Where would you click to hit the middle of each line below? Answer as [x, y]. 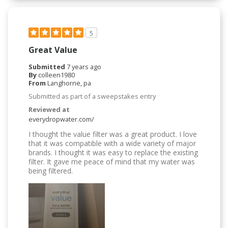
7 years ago [84, 67]
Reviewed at [49, 110]
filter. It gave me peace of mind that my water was [112, 162]
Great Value [53, 50]
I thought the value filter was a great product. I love [113, 134]
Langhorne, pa [69, 83]
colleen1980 [56, 75]
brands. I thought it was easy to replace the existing [113, 153]
